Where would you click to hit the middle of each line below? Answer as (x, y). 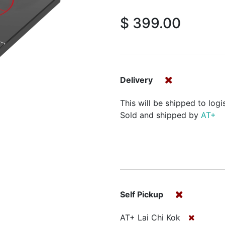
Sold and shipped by (160, 115)
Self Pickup (142, 195)
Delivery (136, 80)
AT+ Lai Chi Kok (150, 217)
